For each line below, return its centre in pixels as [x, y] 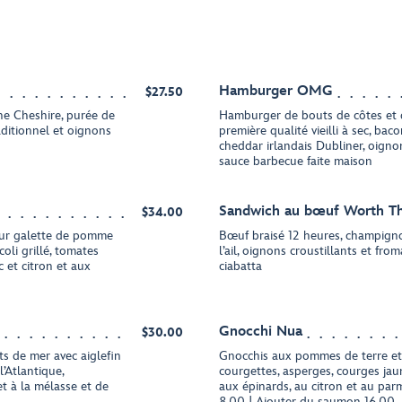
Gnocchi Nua [261, 332]
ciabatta [240, 266]
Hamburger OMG [276, 91]
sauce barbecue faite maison [296, 161]
